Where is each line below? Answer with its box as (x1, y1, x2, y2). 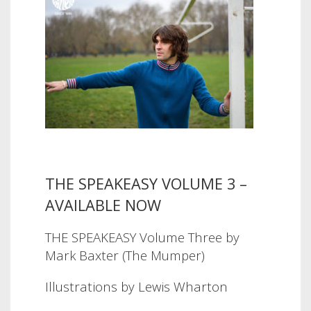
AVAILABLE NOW (45, 194, 161, 215)
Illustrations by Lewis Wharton (45, 277, 228, 295)
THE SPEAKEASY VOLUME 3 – (45, 173, 247, 194)
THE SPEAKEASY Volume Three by (45, 228, 239, 246)
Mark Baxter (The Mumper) (45, 246, 205, 264)
